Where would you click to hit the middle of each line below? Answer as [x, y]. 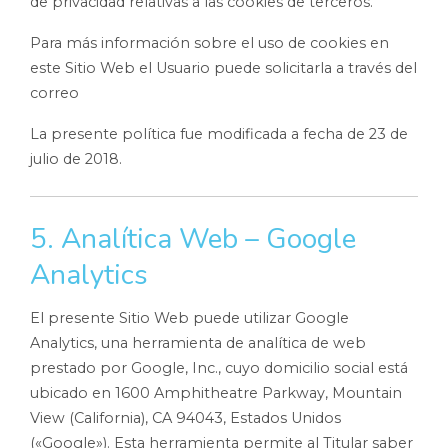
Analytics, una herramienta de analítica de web [198, 342]
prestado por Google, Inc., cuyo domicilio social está [219, 367]
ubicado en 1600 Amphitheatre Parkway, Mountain [216, 392]
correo [54, 93]
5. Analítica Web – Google [193, 239]
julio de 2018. [76, 159]
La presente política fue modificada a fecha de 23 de [219, 134]
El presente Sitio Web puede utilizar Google [189, 317]
